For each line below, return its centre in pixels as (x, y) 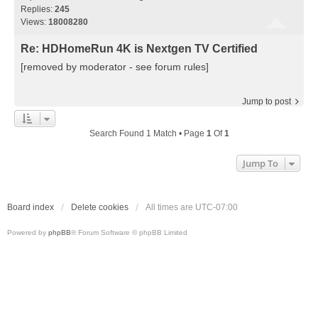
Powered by (28, 232)
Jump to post (267, 101)
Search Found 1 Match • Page (148, 133)
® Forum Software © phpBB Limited (129, 232)
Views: (34, 22)
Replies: (38, 10)
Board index (31, 207)
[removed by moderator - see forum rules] (115, 66)
